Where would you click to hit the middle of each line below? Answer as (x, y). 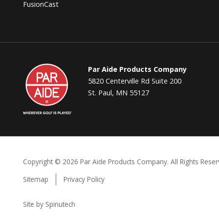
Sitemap (36, 179)
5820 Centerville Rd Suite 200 (134, 81)
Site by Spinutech (49, 204)
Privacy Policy (84, 179)
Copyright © (43, 162)
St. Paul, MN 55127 (118, 93)
